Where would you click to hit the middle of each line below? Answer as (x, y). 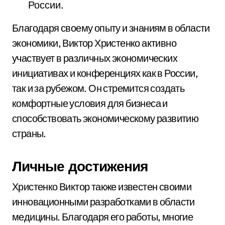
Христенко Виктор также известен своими (102, 187)
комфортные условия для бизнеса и (90, 103)
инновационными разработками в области (103, 202)
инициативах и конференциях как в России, (105, 73)
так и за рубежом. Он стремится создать (98, 88)
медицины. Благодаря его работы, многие (103, 217)
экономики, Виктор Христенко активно (94, 43)
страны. (29, 133)
